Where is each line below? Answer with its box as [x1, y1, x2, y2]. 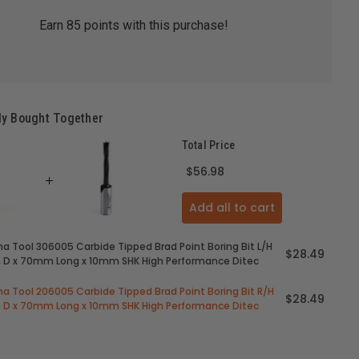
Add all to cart [188, 200, 275, 216]
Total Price [181, 139, 236, 152]
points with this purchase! [81, 18, 229, 34]
